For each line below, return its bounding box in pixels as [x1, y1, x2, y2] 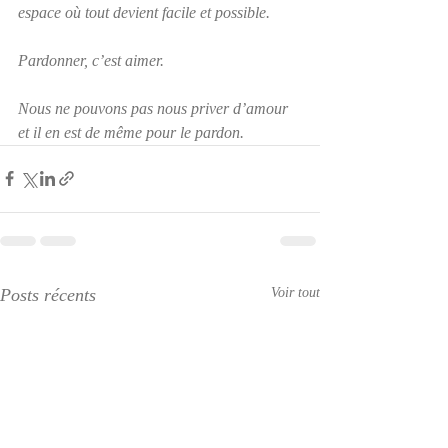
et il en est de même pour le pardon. [18, 123, 244, 141]
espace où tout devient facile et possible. [18, 3, 270, 21]
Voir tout [271, 284, 320, 300]
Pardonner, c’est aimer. [18, 51, 168, 69]
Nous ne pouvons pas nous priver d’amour [18, 99, 292, 117]
